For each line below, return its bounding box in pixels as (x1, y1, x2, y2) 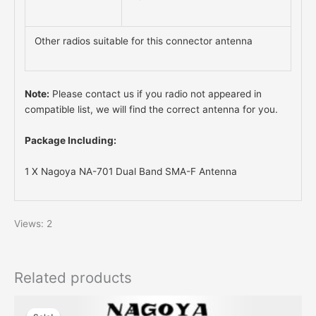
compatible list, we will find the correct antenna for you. (24, 103, 278, 115)
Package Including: (24, 134, 116, 146)
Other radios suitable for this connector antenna (35, 35, 253, 47)
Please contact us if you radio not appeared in (49, 87, 262, 99)
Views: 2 (14, 217, 52, 229)
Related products (14, 268, 132, 286)
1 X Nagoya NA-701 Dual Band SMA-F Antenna (24, 165, 237, 177)
